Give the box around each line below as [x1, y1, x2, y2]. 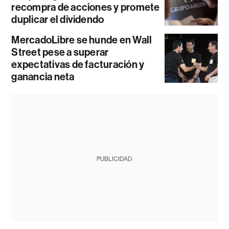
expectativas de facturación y [11, 58, 145, 71]
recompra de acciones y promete [11, 1, 160, 14]
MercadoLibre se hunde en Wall [11, 34, 152, 47]
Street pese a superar [11, 46, 109, 59]
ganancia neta [11, 71, 75, 83]
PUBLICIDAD [97, 155, 132, 163]
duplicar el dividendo [11, 13, 104, 26]
